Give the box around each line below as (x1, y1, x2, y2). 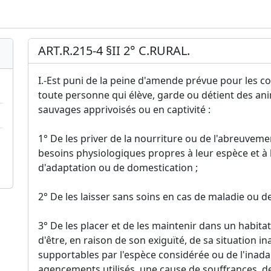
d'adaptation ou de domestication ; (38, 161, 198, 175)
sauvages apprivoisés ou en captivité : (38, 103, 211, 117)
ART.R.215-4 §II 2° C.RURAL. (38, 42, 190, 59)
